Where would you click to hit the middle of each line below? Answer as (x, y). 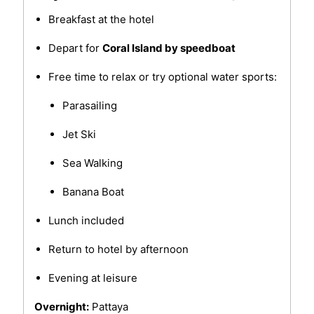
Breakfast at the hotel (101, 20)
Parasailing (89, 106)
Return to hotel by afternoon (118, 250)
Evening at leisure (93, 278)
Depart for (75, 48)
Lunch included (86, 221)
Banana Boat (93, 192)
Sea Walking (92, 163)
